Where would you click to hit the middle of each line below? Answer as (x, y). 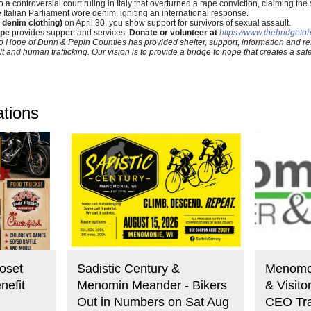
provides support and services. (70, 33)
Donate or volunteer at (174, 33)
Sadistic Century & (128, 268)
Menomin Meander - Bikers (152, 285)
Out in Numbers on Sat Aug (153, 302)
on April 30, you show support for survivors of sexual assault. (177, 23)
